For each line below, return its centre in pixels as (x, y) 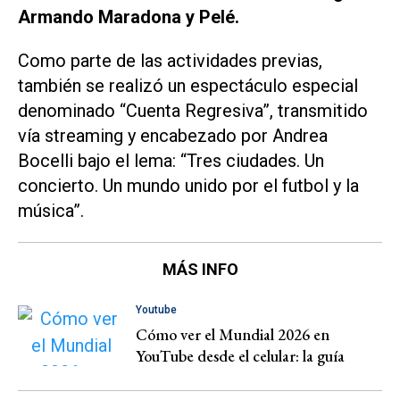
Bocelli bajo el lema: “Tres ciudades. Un (171, 161)
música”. (51, 211)
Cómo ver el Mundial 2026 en (233, 334)
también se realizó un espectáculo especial (188, 86)
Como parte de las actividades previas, (170, 61)
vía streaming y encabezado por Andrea (173, 136)
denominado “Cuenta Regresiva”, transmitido (193, 111)
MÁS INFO (200, 269)
